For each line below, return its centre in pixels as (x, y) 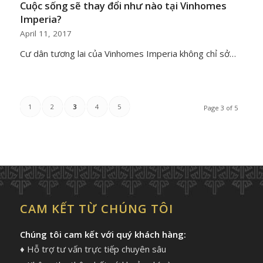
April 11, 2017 (45, 34)
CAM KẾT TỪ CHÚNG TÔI (96, 209)
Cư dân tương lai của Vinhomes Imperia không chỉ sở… (128, 54)
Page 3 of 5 (221, 108)
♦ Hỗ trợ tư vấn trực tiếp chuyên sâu (93, 249)
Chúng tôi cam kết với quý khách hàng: (103, 235)
